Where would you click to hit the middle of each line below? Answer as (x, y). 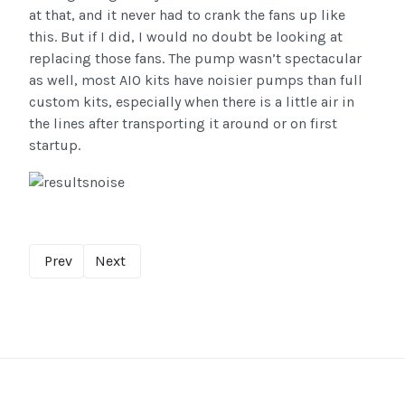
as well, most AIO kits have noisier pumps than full (196, 80)
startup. (55, 145)
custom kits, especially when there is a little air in (192, 101)
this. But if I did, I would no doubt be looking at (186, 36)
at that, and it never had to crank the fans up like (187, 14)
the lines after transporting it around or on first (183, 123)
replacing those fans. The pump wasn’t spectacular (195, 58)
